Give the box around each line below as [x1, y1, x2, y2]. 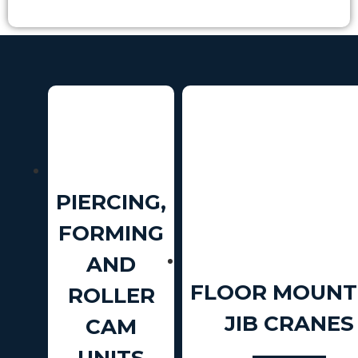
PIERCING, [56, 189, 166, 215]
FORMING [58, 220, 164, 246]
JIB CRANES [224, 311, 354, 337]
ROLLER [67, 282, 155, 308]
